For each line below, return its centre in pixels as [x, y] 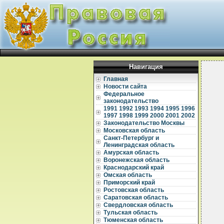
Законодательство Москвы [144, 123]
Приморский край [129, 182]
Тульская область [130, 212]
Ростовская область [134, 190]
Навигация [146, 67]
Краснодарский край [134, 167]
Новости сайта [125, 86]
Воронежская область [136, 160]
